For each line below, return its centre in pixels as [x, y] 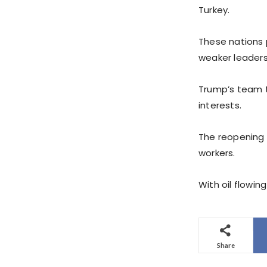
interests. [220, 105]
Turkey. [214, 10]
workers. [217, 153]
